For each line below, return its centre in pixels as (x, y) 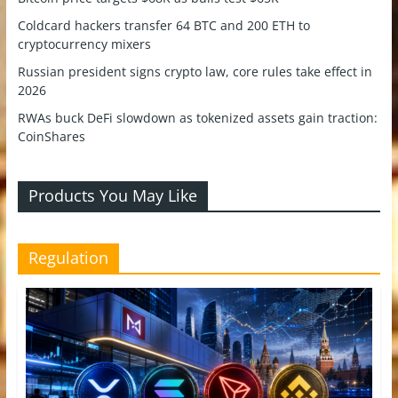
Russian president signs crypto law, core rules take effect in (195, 71)
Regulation (68, 257)
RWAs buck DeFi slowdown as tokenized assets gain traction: (197, 117)
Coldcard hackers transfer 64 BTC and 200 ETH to (163, 25)
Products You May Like (112, 195)
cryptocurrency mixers (84, 44)
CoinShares (51, 136)
